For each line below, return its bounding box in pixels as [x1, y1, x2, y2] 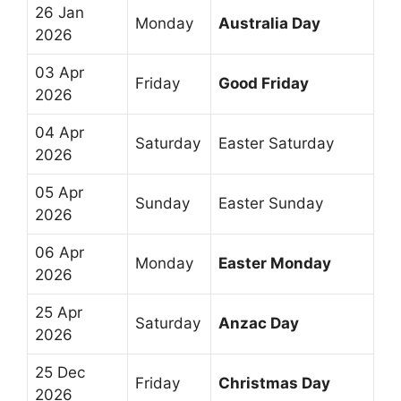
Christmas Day [218, 373, 330, 392]
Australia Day [218, 13, 320, 32]
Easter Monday [218, 253, 331, 272]
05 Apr [35, 183, 83, 201]
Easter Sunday [218, 193, 323, 212]
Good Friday [218, 73, 309, 92]
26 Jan [35, 3, 84, 21]
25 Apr [35, 303, 82, 321]
